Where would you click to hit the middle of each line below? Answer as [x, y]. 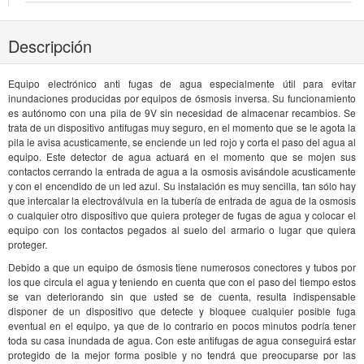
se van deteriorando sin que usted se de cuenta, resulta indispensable [182, 296]
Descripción [50, 45]
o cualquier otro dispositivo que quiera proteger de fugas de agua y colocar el [182, 214]
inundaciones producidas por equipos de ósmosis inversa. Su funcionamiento [182, 97]
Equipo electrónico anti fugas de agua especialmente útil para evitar [182, 83]
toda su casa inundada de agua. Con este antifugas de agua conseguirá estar [182, 340]
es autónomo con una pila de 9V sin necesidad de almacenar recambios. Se [182, 112]
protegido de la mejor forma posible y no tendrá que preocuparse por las [182, 354]
